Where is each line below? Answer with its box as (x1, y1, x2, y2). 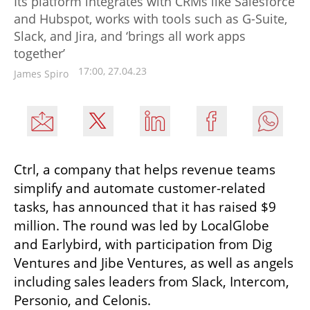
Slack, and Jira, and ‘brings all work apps (14, 27, 246, 44)
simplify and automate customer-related (14, 179, 266, 197)
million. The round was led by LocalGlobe (14, 216, 269, 235)
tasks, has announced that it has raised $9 (14, 197, 276, 216)
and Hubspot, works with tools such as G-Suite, (14, 10, 287, 27)
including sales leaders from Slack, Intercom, (14, 272, 289, 291)
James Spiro (14, 66, 69, 80)
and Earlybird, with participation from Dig (14, 235, 272, 253)
